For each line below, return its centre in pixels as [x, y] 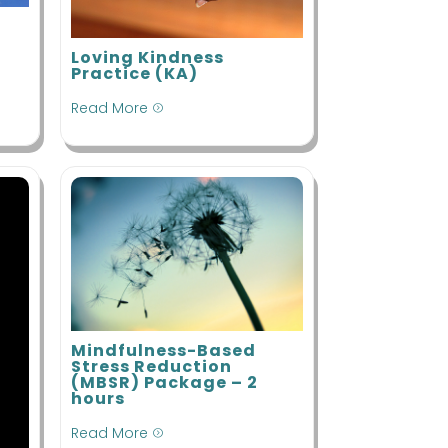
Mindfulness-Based [163, 351]
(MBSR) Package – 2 [164, 383]
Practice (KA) [134, 74]
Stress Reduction [151, 367]
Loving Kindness [147, 58]
